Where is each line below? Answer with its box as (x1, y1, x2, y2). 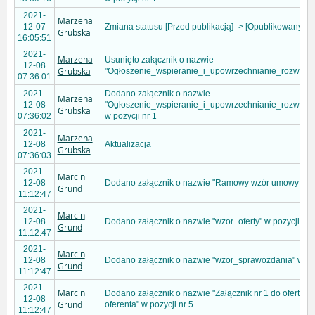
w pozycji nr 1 (105, 111, 157, 122)
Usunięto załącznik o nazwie (105, 55, 214, 65)
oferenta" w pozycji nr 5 (105, 300, 193, 310)
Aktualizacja (105, 139, 151, 150)
